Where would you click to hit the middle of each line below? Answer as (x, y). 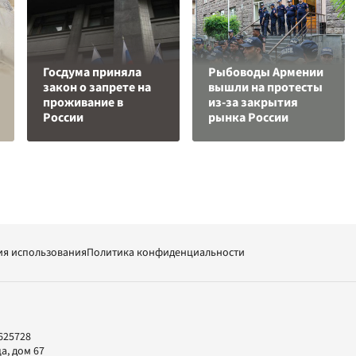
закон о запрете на (97, 87)
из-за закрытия (253, 103)
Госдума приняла (92, 72)
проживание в (83, 103)
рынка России (248, 118)
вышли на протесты (265, 87)
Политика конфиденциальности (166, 253)
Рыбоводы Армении (266, 72)
